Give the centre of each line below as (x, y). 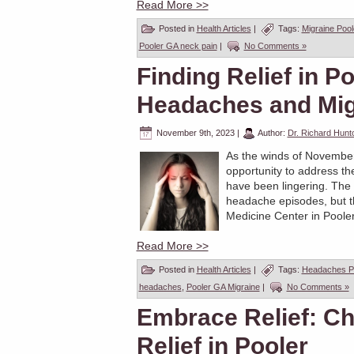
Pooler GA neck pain (178, 45)
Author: (271, 132)
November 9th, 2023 (195, 132)
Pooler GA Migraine (223, 286)
